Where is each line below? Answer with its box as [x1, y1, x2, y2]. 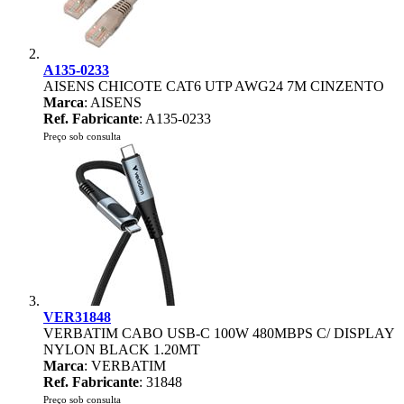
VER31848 [43, 309, 111, 325]
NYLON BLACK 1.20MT [43, 342, 200, 357]
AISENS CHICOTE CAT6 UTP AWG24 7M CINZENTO [43, 78, 384, 94]
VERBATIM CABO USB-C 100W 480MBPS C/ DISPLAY [43, 326, 394, 341]
